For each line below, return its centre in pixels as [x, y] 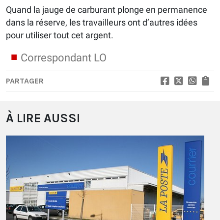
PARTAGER [25, 81]
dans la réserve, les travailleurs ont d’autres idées [102, 22]
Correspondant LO [64, 57]
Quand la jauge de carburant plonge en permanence [107, 9]
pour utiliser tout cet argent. [60, 35]
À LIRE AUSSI [43, 118]
